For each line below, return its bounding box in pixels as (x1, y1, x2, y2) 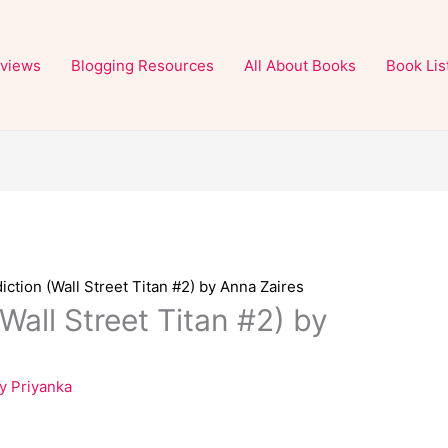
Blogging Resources (71, 55, 214, 75)
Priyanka (11, 377, 73, 397)
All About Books (244, 55, 356, 75)
